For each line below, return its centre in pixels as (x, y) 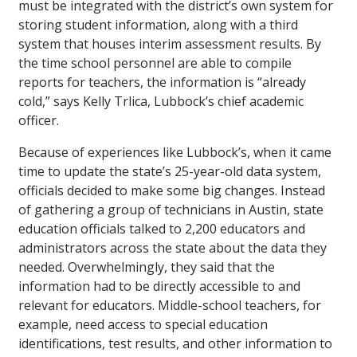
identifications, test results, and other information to (175, 344)
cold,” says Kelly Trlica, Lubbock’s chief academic (161, 102)
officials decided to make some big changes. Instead (172, 191)
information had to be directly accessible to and (159, 286)
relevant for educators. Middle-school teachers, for (170, 306)
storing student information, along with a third (158, 25)
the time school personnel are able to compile (155, 63)
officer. (39, 121)
